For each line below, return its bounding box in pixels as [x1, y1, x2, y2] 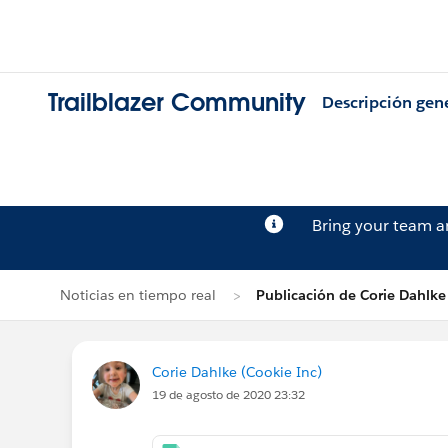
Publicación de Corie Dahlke [256, 286, 446, 304]
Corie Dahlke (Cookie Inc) [152, 363, 322, 381]
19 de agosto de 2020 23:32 [152, 386, 305, 403]
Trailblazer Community [48, 87, 306, 119]
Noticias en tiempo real [60, 286, 216, 304]
